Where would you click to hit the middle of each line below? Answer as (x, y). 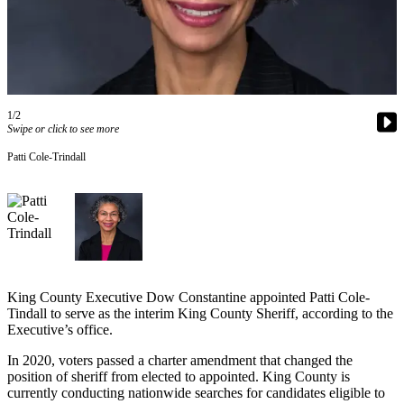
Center (111, 129)
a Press (112, 306)
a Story (114, 380)
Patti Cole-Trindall (46, 156)
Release (114, 326)
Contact (116, 70)
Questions (123, 36)
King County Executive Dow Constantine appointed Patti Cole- (188, 297)
